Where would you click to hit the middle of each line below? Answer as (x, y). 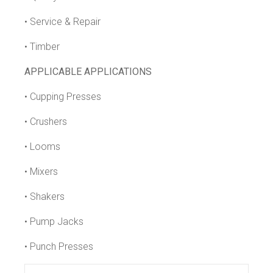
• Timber (42, 46)
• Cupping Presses (63, 96)
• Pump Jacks (54, 221)
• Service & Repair (62, 21)
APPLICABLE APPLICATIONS (88, 71)
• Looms (42, 146)
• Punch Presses (59, 246)
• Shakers (44, 196)
